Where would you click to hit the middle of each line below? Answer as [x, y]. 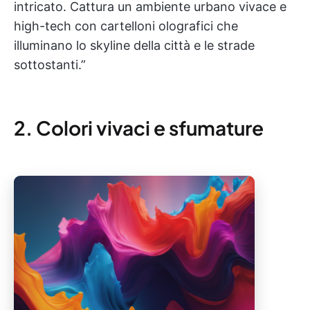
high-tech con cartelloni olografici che [126, 26]
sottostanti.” [50, 65]
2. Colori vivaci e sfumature [139, 128]
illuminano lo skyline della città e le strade [134, 45]
